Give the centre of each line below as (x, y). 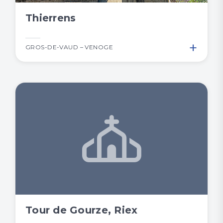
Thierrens (51, 18)
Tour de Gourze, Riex (82, 210)
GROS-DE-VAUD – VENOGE (69, 47)
